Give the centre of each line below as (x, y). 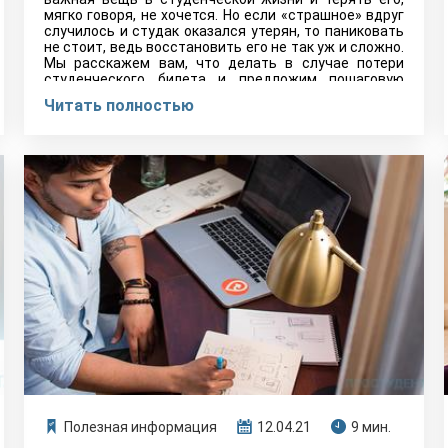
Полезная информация (140, 427)
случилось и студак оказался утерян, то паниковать (224, 31)
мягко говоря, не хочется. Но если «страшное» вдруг (224, 15)
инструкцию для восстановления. (158, 95)
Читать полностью (119, 105)
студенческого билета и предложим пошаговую (224, 79)
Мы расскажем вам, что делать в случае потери (224, 63)
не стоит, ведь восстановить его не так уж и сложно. (224, 47)
